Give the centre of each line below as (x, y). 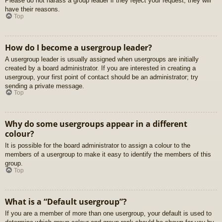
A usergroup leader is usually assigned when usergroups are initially (102, 59)
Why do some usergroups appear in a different (96, 124)
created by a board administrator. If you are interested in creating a (100, 68)
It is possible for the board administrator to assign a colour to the (98, 146)
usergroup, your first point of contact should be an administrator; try (102, 77)
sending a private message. (45, 86)
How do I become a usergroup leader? (79, 47)
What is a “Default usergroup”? (66, 201)
